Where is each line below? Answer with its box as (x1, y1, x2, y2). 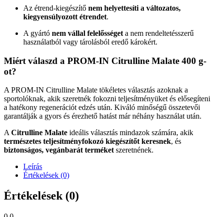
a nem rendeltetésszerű (123, 29, 194, 37)
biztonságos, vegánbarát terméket (4, 146, 114, 155)
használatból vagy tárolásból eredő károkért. (23, 37, 157, 46)
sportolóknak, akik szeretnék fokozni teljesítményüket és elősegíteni (4, 94, 210, 103)
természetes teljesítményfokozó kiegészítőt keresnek (4, 137, 171, 146)
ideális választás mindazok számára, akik (67, 128, 193, 137)
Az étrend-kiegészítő (23, 3, 88, 12)
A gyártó (23, 29, 52, 37)
